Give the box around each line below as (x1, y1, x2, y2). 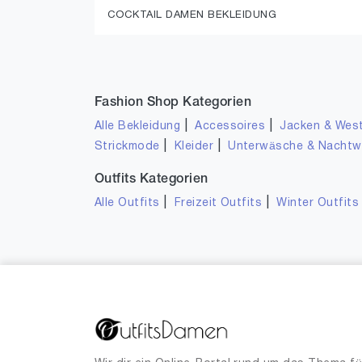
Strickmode (95, 141, 160, 152)
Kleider (174, 141, 214, 152)
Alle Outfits (95, 198, 160, 208)
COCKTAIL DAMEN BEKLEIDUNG (107, 11, 276, 20)
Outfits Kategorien (95, 174, 208, 185)
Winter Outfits (276, 198, 360, 208)
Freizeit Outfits (174, 198, 263, 208)
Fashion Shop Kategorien (95, 97, 252, 108)
